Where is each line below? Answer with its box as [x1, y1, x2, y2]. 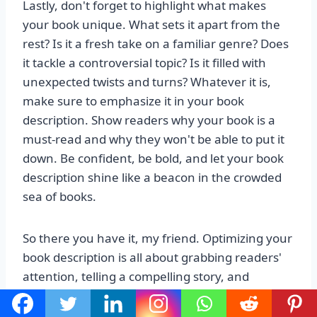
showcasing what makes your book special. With [23, 287, 293, 304]
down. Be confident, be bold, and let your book [23, 150, 284, 167]
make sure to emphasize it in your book [23, 93, 244, 110]
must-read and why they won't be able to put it [23, 131, 284, 148]
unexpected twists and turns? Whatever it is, [23, 74, 271, 91]
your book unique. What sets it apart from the [23, 16, 280, 33]
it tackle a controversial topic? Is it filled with [23, 54, 266, 71]
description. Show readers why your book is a [23, 112, 275, 129]
